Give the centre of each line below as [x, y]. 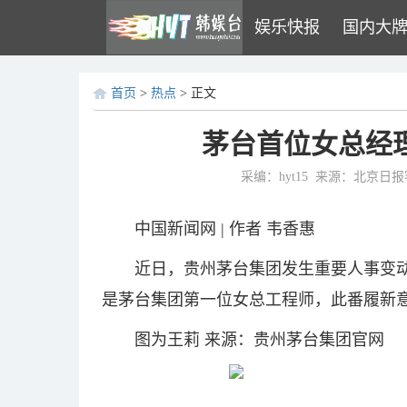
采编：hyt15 [274, 177]
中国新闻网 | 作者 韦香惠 [225, 229]
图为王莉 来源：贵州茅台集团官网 [259, 340]
